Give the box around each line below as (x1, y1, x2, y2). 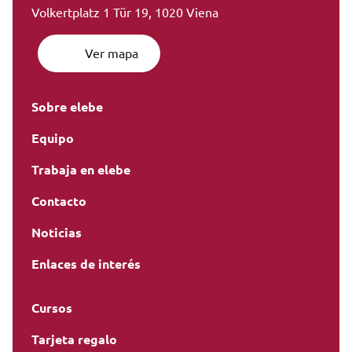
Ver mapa (85, 46, 138, 61)
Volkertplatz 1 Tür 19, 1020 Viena (31, 5, 218, 20)
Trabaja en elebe (31, 163, 130, 178)
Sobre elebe (31, 100, 103, 115)
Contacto (31, 194, 86, 209)
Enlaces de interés (31, 257, 141, 272)
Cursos (31, 301, 72, 316)
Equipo (31, 131, 74, 146)
